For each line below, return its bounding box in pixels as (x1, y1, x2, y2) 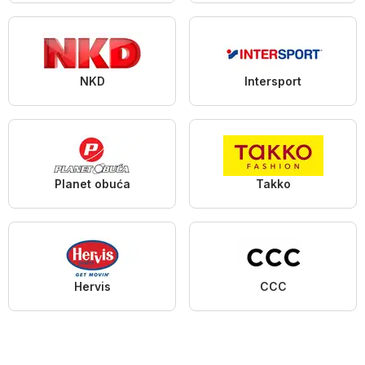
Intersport (244, 74, 301, 89)
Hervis (73, 279, 111, 294)
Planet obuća (54, 177, 130, 191)
